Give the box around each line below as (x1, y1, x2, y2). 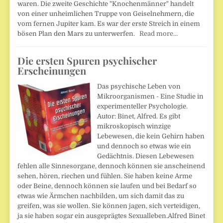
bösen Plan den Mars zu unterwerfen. (17, 29, 140, 37)
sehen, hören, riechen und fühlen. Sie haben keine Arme (17, 172, 193, 180)
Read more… (139, 29, 178, 37)
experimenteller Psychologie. (97, 102, 188, 110)
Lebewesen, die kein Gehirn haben (97, 132, 205, 140)
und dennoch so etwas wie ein (97, 142, 192, 150)
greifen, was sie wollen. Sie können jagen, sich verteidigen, (17, 202, 201, 210)
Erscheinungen (17, 63, 87, 77)
